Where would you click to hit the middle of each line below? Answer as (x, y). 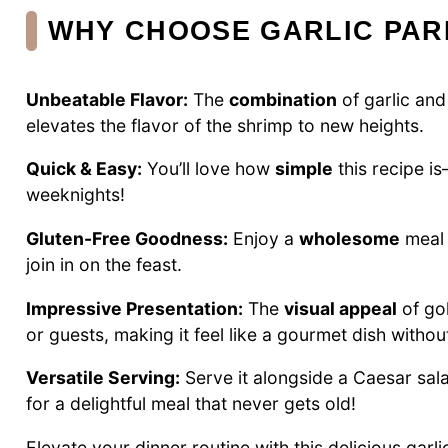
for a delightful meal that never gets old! (191, 404)
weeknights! (75, 195)
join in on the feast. (104, 264)
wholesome (349, 238)
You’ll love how (208, 169)
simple (304, 169)
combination (283, 99)
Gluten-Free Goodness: (127, 238)
